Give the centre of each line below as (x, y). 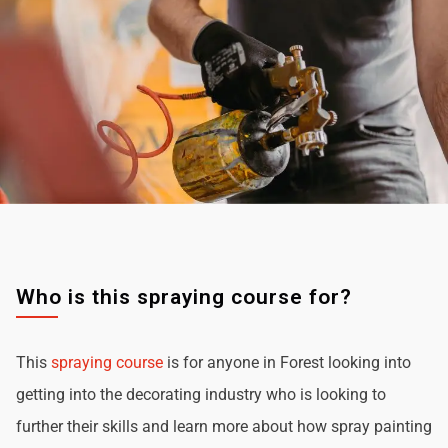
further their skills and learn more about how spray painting (224, 426)
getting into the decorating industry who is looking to (201, 394)
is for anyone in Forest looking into (287, 362)
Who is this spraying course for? (184, 296)
